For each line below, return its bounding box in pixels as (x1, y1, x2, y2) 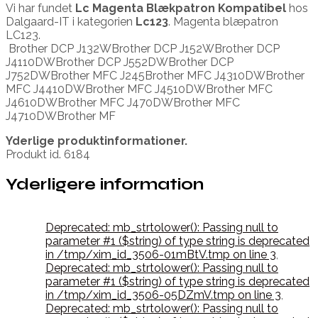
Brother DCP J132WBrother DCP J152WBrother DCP (6, 41, 280, 55)
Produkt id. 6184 (6, 147, 90, 161)
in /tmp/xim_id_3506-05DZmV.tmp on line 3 (45, 288, 281, 302)
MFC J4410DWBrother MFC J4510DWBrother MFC (6, 82, 273, 96)
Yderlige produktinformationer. (6, 133, 187, 148)
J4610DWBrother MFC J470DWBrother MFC (6, 95, 240, 109)
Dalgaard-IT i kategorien (6, 14, 136, 28)
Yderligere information (6, 174, 204, 194)
